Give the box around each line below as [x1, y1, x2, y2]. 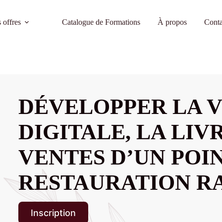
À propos [158, 18, 187, 26]
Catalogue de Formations [62, 18, 141, 26]
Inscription [31, 208, 76, 218]
